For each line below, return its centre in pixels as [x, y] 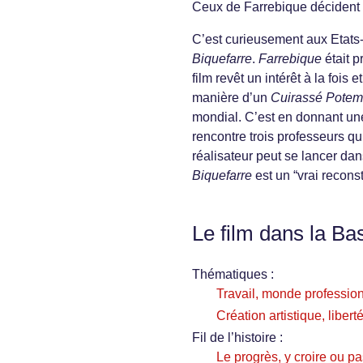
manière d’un [231, 98]
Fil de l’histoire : [237, 338]
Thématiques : [233, 275]
